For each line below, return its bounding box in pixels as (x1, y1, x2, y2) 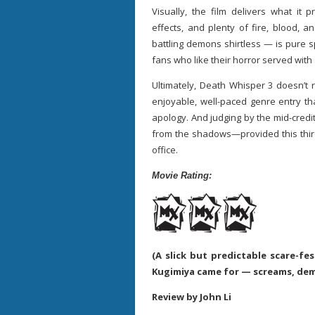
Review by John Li (152, 290, 231, 303)
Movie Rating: (152, 170, 212, 181)
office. (152, 143, 178, 156)
